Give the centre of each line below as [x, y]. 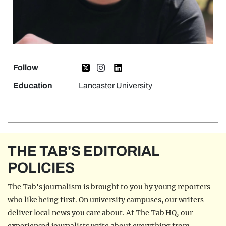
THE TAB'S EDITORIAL [84, 151]
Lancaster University [116, 86]
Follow [26, 67]
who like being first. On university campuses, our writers [106, 200]
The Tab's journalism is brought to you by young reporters [109, 187]
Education [33, 86]
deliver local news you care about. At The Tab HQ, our [100, 213]
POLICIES [41, 168]
